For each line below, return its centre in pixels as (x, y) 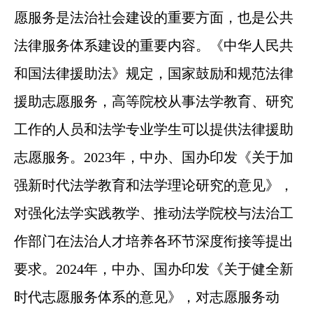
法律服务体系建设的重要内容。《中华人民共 (153, 45)
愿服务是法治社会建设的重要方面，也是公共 (153, 17)
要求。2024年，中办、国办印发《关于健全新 (153, 269)
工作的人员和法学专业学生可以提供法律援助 (153, 129)
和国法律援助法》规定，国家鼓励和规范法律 (153, 73)
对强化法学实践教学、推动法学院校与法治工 (153, 213)
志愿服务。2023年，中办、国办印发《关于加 (153, 157)
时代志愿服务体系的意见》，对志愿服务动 (146, 297)
